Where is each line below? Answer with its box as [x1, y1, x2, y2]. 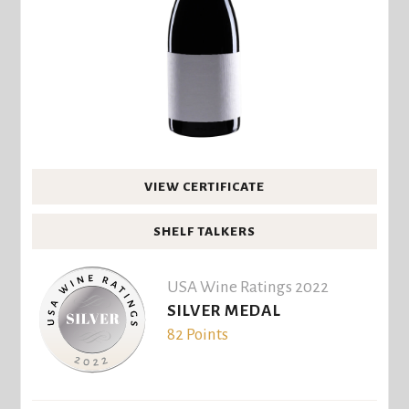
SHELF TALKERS [153, 224, 256, 238]
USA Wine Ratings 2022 [166, 278, 329, 297]
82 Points [166, 326, 228, 344]
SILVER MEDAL [166, 302, 281, 320]
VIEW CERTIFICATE [143, 179, 266, 194]
